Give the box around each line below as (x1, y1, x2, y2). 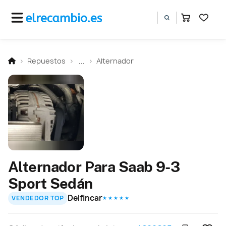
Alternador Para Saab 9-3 (8, 157, 180, 176)
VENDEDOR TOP (12, 194, 64, 203)
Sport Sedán (8, 174, 93, 192)
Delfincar (68, 192, 103, 203)
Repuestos (27, 55, 66, 66)
